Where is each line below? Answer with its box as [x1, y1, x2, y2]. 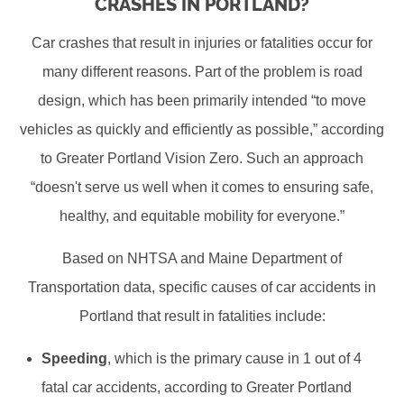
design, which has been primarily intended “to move [38, 93, 366, 109]
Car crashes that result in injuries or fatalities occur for [32, 35, 372, 51]
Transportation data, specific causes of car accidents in [28, 280, 376, 296]
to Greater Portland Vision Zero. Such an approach [41, 151, 363, 167]
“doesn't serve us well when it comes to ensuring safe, [31, 179, 373, 196]
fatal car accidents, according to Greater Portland [41, 380, 352, 396]
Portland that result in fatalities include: [78, 308, 326, 325]
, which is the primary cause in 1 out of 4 [107, 351, 362, 367]
